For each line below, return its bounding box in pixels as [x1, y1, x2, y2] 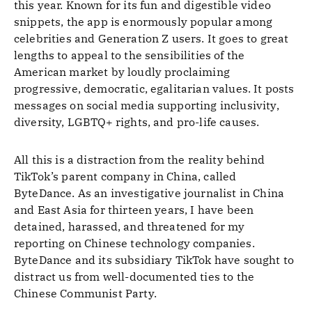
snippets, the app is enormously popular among [14, 15, 273, 29]
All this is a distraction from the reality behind [14, 153, 265, 166]
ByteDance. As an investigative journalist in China [14, 186, 285, 200]
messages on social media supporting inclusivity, [14, 98, 279, 112]
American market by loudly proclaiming [14, 65, 230, 79]
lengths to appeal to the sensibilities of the [14, 48, 245, 62]
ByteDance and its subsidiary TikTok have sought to [14, 253, 295, 267]
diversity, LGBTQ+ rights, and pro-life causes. [14, 115, 260, 129]
